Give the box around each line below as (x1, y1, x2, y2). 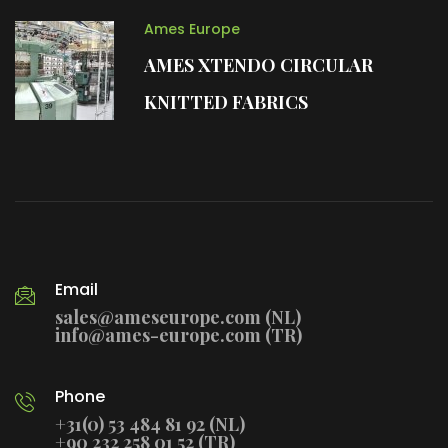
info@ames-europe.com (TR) (55, 322, 302, 347)
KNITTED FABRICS (67, 89, 232, 114)
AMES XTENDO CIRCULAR (67, 52, 297, 77)
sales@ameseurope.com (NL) (55, 304, 301, 329)
